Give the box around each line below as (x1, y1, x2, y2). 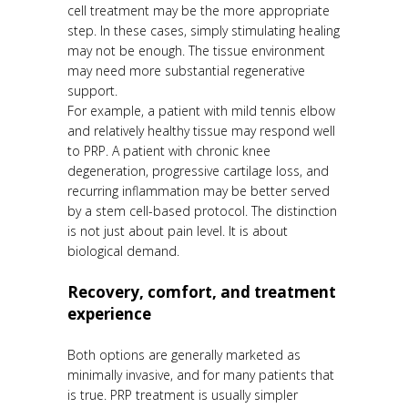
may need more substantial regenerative (67, 62, 305, 80)
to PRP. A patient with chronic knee (67, 142, 270, 160)
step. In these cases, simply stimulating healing (67, 22, 340, 40)
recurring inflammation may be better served (67, 182, 330, 200)
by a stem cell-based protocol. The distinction (67, 202, 337, 220)
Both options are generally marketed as (67, 346, 301, 364)
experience (67, 303, 151, 325)
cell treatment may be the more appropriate (67, 2, 330, 20)
